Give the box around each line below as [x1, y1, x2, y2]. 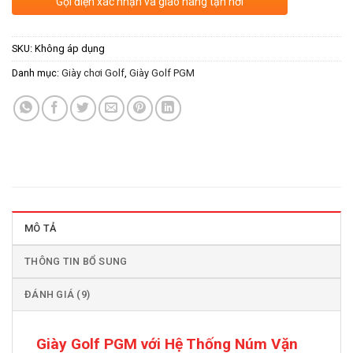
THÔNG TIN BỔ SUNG [24, 255, 128, 268]
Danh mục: [12, 67, 61, 80]
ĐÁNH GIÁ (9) [24, 288, 91, 301]
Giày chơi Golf [61, 67, 124, 80]
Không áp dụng [35, 43, 105, 55]
